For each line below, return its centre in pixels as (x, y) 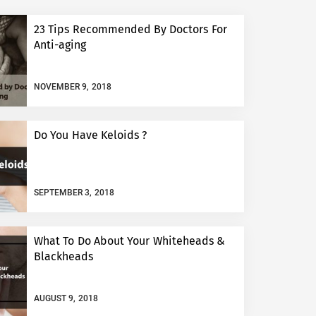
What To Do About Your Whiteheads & (129, 241)
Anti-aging (60, 45)
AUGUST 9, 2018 (66, 298)
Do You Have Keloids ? (90, 135)
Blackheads (63, 256)
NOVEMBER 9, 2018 (73, 86)
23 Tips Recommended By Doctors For (130, 29)
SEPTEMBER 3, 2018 (74, 192)
